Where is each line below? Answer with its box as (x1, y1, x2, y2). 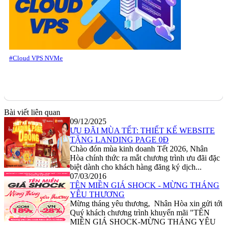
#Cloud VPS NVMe (9, 54, 63, 62)
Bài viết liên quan (4, 108, 60, 117)
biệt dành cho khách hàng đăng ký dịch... (70, 163, 202, 172)
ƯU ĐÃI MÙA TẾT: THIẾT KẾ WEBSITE (70, 126, 215, 135)
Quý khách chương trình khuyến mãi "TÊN (70, 208, 210, 217)
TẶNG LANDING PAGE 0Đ (70, 135, 169, 144)
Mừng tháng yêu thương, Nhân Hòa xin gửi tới (70, 199, 222, 208)
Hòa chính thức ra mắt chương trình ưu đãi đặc (70, 154, 220, 163)
